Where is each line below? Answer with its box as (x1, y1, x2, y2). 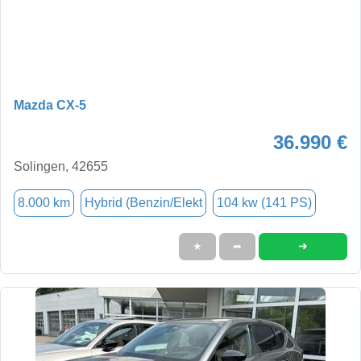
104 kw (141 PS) (217, 195, 312, 210)
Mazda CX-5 (14, 98, 86, 112)
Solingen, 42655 (14, 159, 108, 173)
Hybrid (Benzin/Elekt (85, 195, 202, 210)
